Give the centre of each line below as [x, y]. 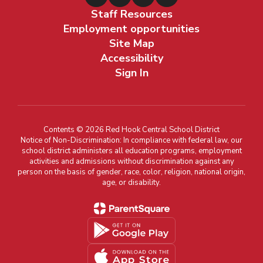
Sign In [131, 73]
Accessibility [131, 58]
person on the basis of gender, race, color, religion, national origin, [131, 172]
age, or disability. [131, 182]
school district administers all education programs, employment [131, 151]
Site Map [131, 43]
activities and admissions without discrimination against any [131, 161]
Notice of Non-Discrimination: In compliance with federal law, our [131, 140]
